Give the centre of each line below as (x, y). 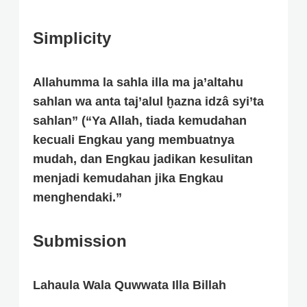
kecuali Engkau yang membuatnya (134, 140)
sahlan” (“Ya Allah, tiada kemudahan (140, 121)
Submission (80, 241)
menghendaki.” (77, 198)
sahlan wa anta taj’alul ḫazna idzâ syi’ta (148, 102)
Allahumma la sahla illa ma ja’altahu (138, 83)
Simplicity (72, 38)
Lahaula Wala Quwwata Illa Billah (130, 285)
